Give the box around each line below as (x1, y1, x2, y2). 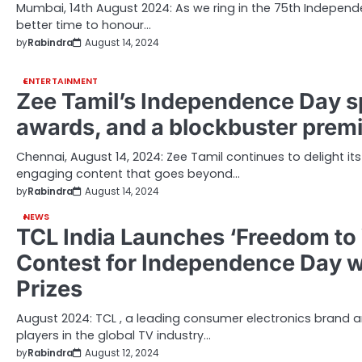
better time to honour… (16, 17, 151, 33)
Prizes (16, 276, 82, 302)
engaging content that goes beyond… (16, 166, 240, 182)
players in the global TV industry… (16, 327, 211, 343)
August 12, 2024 (85, 347, 158, 360)
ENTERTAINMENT (23, 75, 99, 87)
